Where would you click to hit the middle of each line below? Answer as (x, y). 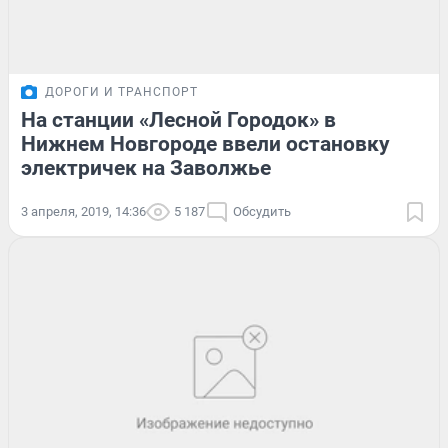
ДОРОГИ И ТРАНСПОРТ (121, 92)
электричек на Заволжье (146, 168)
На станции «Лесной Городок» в (178, 120)
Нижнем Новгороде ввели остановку (205, 144)
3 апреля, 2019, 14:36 (83, 212)
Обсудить (262, 212)
